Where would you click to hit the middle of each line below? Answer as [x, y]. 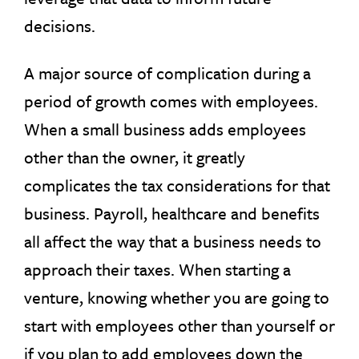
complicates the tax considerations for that [177, 185]
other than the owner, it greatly [135, 157]
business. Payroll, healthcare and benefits [172, 213]
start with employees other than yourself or [179, 325]
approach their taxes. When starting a [157, 269]
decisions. [60, 26]
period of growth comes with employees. [171, 101]
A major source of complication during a [167, 73]
